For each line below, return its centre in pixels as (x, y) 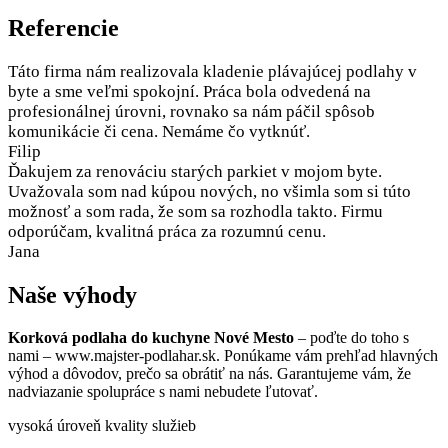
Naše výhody (72, 295)
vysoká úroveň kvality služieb (102, 426)
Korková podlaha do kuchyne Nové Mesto (151, 338)
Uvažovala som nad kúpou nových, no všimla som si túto (209, 192)
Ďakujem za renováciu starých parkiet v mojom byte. (195, 172)
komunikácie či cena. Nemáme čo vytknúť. (159, 132)
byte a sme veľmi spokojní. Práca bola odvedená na (189, 92)
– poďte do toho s (351, 338)
